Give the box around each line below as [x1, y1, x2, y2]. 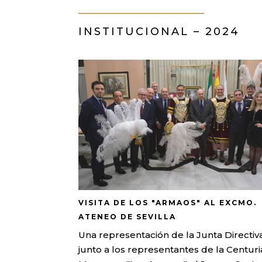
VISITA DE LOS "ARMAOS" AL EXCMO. [78, 198, 257, 208]
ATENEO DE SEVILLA [78, 212, 177, 222]
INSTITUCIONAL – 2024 [78, 25, 240, 38]
